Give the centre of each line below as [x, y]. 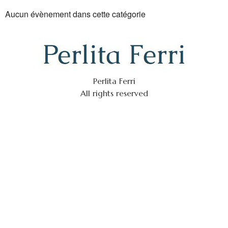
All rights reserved [114, 93]
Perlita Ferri [114, 81]
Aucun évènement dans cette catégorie [75, 14]
